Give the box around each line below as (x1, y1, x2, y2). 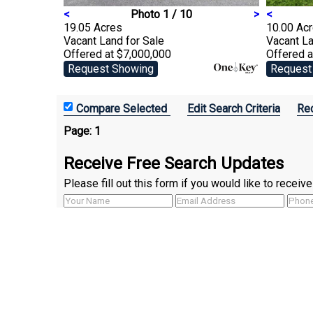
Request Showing (68, 61, 154, 75)
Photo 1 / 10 (131, 7, 192, 21)
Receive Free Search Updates (64, 153, 284, 173)
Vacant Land (64, 34, 126, 48)
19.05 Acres (64, 20, 122, 34)
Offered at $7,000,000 (64, 47, 171, 61)
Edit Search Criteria (187, 101, 280, 115)
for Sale (126, 34, 164, 48)
